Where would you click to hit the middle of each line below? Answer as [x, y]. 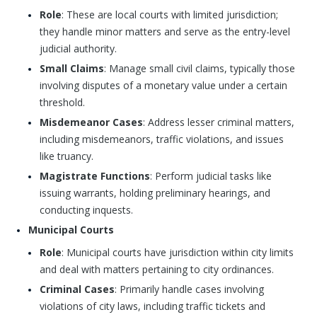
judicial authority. [78, 48]
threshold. [62, 102]
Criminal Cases [77, 289]
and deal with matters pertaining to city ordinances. [157, 269]
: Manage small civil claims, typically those [200, 68]
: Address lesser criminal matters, [219, 122]
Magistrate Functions [95, 176]
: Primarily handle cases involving [189, 289]
